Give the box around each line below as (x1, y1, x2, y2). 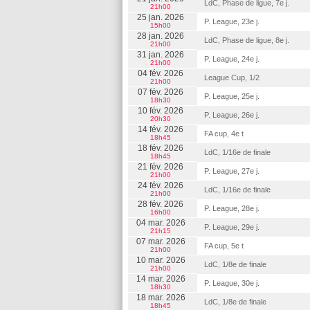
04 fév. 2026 (138, 69, 183, 78)
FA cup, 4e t (204, 129, 244, 138)
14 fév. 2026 (138, 125, 183, 134)
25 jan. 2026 (137, 12, 184, 22)
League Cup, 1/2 (204, 73, 259, 82)
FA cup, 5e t (204, 241, 244, 250)
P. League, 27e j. (204, 167, 259, 175)
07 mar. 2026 (136, 237, 185, 246)
